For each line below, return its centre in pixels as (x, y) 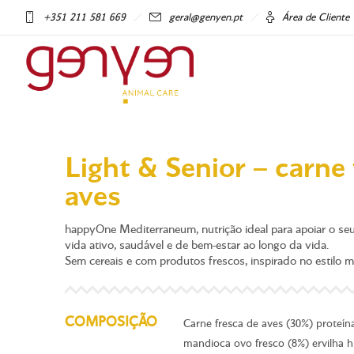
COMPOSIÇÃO (111, 322)
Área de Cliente (316, 17)
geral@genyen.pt (206, 17)
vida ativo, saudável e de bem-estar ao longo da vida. (197, 245)
